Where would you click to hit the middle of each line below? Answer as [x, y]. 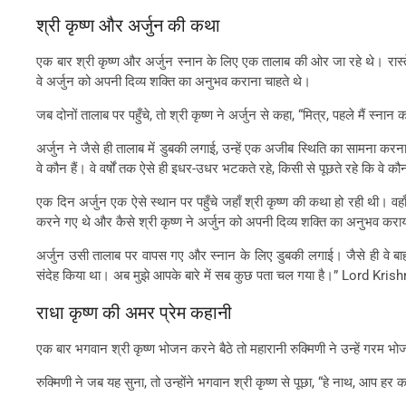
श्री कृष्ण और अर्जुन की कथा [129, 24]
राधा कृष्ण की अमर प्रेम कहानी [135, 312]
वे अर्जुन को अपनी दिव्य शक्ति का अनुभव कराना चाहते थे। [174, 81]
